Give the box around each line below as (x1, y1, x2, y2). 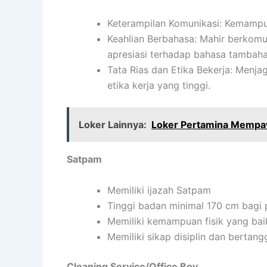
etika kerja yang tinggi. (107, 79, 210, 91)
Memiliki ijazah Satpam (107, 184, 211, 196)
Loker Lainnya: (79, 118, 147, 131)
